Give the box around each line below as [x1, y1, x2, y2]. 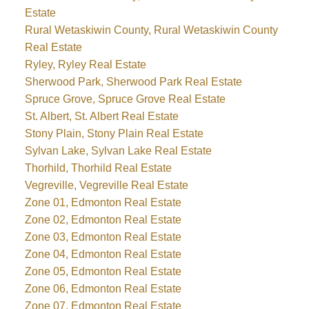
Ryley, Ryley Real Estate [24, 59, 146, 71]
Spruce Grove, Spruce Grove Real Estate [24, 93, 226, 106]
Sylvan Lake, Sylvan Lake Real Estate [24, 145, 212, 157]
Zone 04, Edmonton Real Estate [24, 248, 181, 261]
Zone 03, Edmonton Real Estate [24, 231, 181, 243]
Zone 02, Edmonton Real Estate [24, 214, 181, 226]
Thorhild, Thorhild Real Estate [24, 162, 172, 175]
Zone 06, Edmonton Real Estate [24, 283, 181, 295]
